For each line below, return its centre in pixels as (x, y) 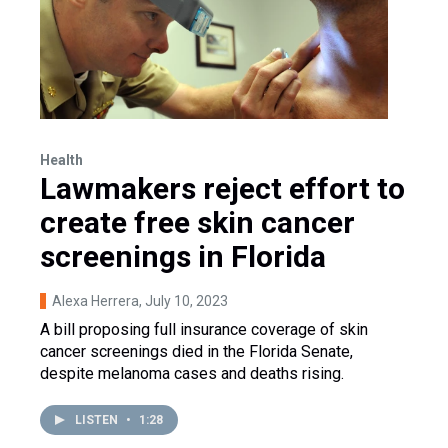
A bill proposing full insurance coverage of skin (204, 329)
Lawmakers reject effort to (222, 188)
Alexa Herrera (95, 301)
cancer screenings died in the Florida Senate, (196, 351)
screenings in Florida (183, 256)
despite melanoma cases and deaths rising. (192, 373)
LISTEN (98, 420)
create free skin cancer (197, 222)
